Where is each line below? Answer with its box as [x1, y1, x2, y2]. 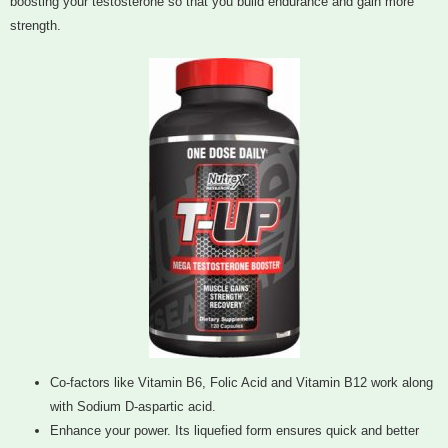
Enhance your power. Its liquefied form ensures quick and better [50, 423, 419, 439]
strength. [10, 18, 61, 34]
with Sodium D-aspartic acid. [50, 399, 216, 415]
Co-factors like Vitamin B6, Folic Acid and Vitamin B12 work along [50, 375, 433, 391]
